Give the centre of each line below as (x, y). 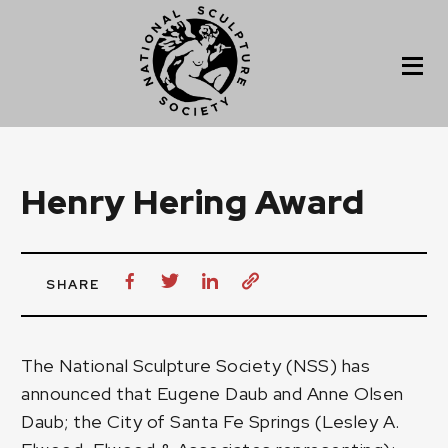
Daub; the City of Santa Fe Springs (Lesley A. (210, 422)
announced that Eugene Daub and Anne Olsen (212, 394)
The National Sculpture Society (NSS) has (196, 366)
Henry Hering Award (193, 201)
